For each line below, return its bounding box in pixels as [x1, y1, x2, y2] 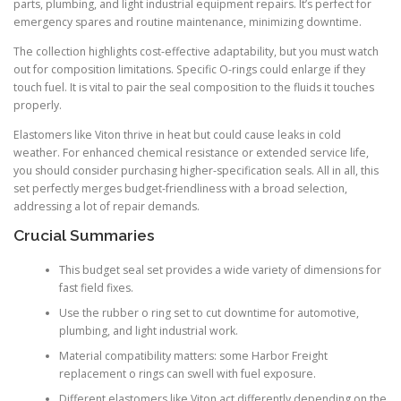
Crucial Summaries [13, 226, 155, 245]
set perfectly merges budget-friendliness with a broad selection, [13, 181, 347, 197]
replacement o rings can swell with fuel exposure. [58, 365, 316, 381]
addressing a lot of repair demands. [13, 199, 200, 215]
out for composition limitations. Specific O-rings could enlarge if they [13, 62, 365, 78]
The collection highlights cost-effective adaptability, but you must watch [13, 44, 379, 60]
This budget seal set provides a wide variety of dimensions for [58, 261, 381, 277]
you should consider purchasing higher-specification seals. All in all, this [13, 163, 379, 179]
